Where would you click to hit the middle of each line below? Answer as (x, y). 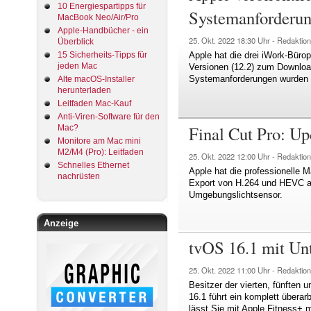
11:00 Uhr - (257, 270)
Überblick (76, 41)
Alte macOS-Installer (96, 79)
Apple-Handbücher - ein (103, 30)
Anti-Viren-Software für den (109, 116)
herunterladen (84, 90)
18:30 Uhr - (257, 41)
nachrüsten (79, 176)
